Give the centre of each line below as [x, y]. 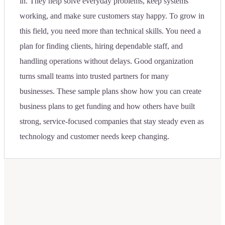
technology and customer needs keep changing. [94, 136]
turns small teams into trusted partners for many [94, 76]
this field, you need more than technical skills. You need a [110, 31]
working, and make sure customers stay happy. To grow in [112, 16]
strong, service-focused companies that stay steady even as [112, 121]
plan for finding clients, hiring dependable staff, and [101, 46]
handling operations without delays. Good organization [106, 61]
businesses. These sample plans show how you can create [110, 91]
